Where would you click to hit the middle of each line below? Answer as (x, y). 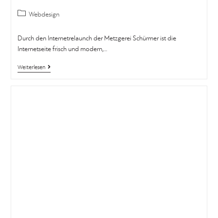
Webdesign (44, 15)
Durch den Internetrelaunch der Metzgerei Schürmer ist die (97, 39)
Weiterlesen (31, 68)
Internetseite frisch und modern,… (62, 49)
